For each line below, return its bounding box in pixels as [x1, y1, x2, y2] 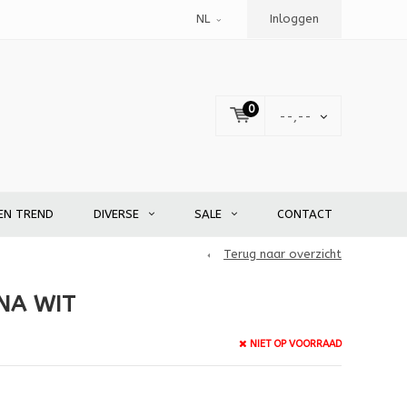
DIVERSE [94, 207, 139, 222]
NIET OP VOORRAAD [249, 337, 342, 350]
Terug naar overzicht [223, 247, 342, 262]
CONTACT [277, 207, 333, 222]
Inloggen [270, 12, 319, 25]
